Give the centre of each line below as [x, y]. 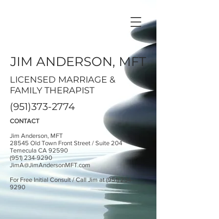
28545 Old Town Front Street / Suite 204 [66, 143]
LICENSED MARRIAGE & [63, 80]
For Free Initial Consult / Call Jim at [58, 180]
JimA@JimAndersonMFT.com [50, 165]
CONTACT [24, 121]
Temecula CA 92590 [40, 150]
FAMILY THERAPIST [52, 90]
